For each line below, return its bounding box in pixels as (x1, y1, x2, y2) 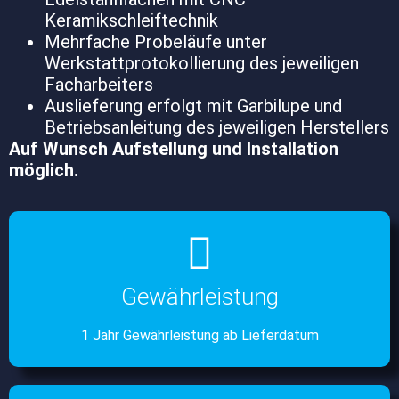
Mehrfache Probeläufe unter (45, 30, 267, 53)
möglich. (9, 159, 78, 181)
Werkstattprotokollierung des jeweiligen (45, 52, 359, 74)
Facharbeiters (45, 73, 153, 95)
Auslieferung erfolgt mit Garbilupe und (45, 94, 342, 117)
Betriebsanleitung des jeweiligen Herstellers (45, 116, 389, 138)
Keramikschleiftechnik (45, 9, 218, 31)
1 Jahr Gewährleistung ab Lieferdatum (80, 327, 319, 345)
